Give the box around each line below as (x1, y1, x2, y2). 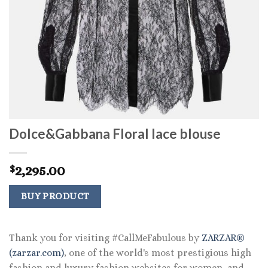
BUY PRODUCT (20, 191, 90, 202)
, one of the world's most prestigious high (64, 246, 251, 258)
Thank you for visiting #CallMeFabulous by (9, 232, 202, 243)
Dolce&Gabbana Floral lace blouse (9, 126, 221, 142)
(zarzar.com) (9, 246, 64, 258)
